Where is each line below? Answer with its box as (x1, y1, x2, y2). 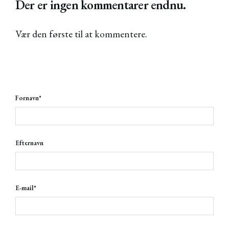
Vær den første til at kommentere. (15, 27, 147, 40)
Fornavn (15, 94, 39, 103)
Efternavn (15, 139, 43, 148)
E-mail (15, 184, 34, 193)
